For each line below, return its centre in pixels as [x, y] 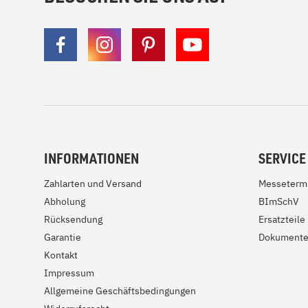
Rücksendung [73, 219]
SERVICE [282, 158]
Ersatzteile [282, 219]
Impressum [69, 273]
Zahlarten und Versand [93, 184]
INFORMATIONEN [91, 158]
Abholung [65, 201]
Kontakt [61, 255]
